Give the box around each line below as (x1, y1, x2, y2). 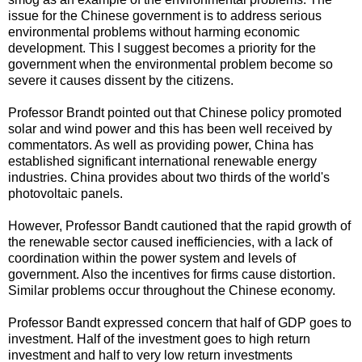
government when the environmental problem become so (8, 57, 333, 71)
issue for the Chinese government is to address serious (8, 8, 322, 23)
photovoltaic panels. (8, 186, 123, 200)
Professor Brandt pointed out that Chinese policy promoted (8, 105, 342, 120)
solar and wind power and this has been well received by (8, 121, 332, 136)
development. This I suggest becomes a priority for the (8, 40, 316, 55)
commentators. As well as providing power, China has (8, 137, 314, 152)
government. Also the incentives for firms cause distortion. (8, 267, 335, 281)
